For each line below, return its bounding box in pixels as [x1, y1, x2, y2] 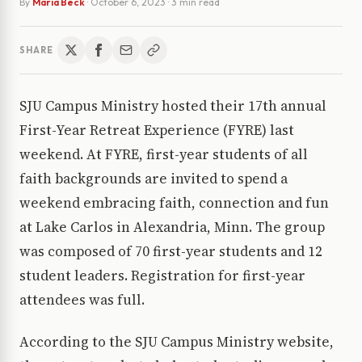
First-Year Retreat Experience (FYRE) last [19, 120, 294, 141]
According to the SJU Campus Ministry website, [19, 332, 334, 352]
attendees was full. [19, 290, 145, 310]
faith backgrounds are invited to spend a [19, 169, 288, 189]
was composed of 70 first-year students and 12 [19, 242, 322, 262]
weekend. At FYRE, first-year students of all [19, 145, 308, 165]
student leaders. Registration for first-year [19, 266, 305, 286]
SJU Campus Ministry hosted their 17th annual [19, 96, 326, 116]
